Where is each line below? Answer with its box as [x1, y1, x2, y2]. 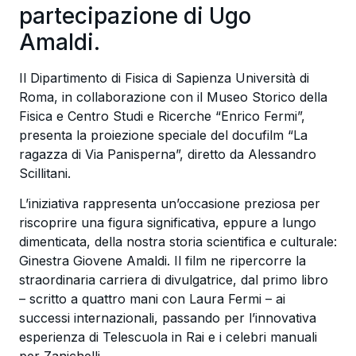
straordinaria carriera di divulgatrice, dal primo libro [18, 272, 328, 288]
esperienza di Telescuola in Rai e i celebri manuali [18, 329, 317, 346]
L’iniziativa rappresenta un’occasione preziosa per [18, 195, 320, 212]
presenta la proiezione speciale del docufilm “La [18, 127, 308, 144]
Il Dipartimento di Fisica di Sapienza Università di [18, 70, 309, 87]
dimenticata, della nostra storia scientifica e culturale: [18, 234, 337, 250]
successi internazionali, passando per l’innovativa [18, 310, 316, 327]
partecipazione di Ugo [18, 2, 251, 30]
